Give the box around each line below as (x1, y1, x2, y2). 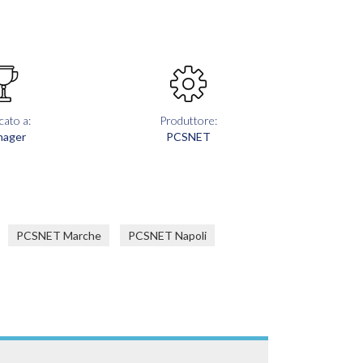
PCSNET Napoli (128, 228, 207, 242)
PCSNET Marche (16, 228, 101, 242)
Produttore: (159, 113, 217, 127)
